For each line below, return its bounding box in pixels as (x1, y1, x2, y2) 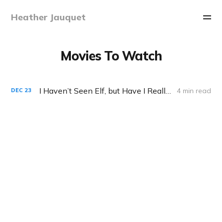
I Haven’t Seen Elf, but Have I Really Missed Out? (166, 85, 171, 96)
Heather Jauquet (11, 11, 86, 23)
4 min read (176, 86, 211, 95)
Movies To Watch (60, 47, 162, 64)
